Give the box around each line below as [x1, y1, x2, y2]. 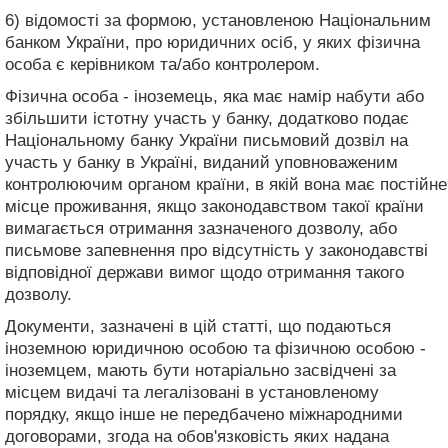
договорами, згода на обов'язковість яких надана [5, 426, 389, 446]
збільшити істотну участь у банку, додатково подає [5, 108, 409, 128]
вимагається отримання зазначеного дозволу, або [5, 218, 397, 238]
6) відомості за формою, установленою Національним [5, 10, 431, 30]
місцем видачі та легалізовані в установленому [5, 382, 379, 402]
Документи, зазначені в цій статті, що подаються [5, 316, 391, 336]
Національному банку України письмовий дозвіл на [5, 130, 408, 150]
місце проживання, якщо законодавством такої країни [5, 196, 424, 216]
